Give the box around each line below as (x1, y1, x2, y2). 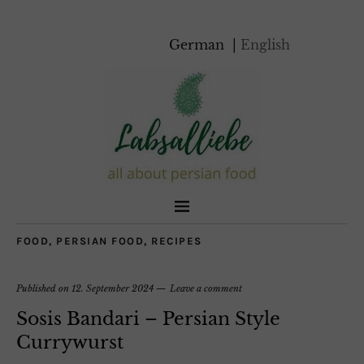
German (169, 37, 228, 53)
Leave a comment (170, 283, 242, 294)
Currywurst (16, 331, 123, 353)
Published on (16, 283, 71, 294)
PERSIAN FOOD (56, 235, 144, 247)
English (240, 37, 290, 53)
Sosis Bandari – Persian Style (16, 308, 280, 330)
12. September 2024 (71, 283, 154, 294)
